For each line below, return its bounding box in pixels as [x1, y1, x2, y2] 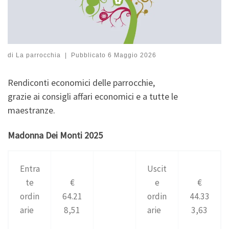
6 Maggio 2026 [107, 51, 156, 59]
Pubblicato [71, 51, 108, 59]
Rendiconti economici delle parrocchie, [8, 76, 157, 88]
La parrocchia [16, 51, 61, 59]
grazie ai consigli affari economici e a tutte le [8, 90, 178, 102]
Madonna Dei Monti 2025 [8, 129, 103, 142]
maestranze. [8, 104, 55, 116]
